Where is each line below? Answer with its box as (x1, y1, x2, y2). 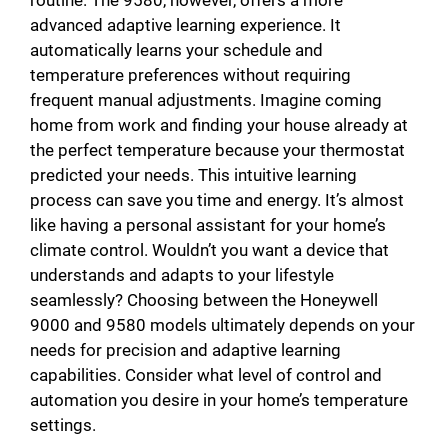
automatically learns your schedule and (30, 40, 323, 61)
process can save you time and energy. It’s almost (30, 190, 404, 211)
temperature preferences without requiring (30, 65, 351, 86)
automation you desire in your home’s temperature (30, 390, 408, 411)
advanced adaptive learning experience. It (30, 15, 341, 36)
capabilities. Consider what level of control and (30, 365, 382, 386)
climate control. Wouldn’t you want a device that (30, 240, 389, 261)
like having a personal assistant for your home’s (30, 215, 386, 236)
